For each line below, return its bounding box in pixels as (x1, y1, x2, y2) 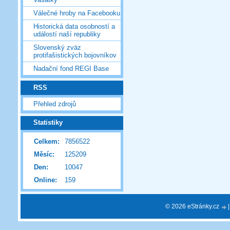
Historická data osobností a (33, 23, 115, 31)
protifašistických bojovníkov (33, 51, 117, 60)
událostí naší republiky (33, 30, 101, 39)
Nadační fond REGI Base (33, 65, 109, 73)
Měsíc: (34, 150, 54, 159)
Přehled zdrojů (33, 100, 76, 108)
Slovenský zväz (33, 44, 81, 52)
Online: (34, 176, 57, 184)
